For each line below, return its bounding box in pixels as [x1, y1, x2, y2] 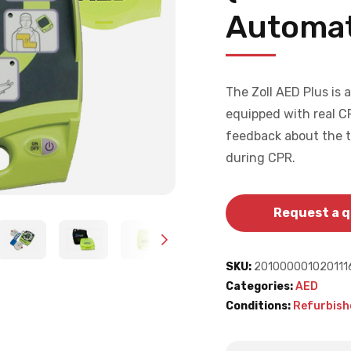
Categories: [226, 280, 293, 294]
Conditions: [226, 299, 291, 313]
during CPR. [226, 150, 299, 166]
